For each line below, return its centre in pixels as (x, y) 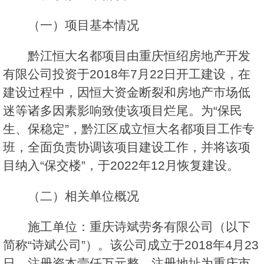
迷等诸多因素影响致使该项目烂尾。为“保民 (123, 111)
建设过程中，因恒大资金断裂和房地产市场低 (127, 93)
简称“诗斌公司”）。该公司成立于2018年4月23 (131, 245)
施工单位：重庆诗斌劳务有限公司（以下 (139, 227)
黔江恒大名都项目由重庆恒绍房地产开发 (139, 56)
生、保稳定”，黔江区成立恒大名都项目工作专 (129, 129)
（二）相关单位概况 (83, 196)
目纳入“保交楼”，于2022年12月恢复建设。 (121, 166)
